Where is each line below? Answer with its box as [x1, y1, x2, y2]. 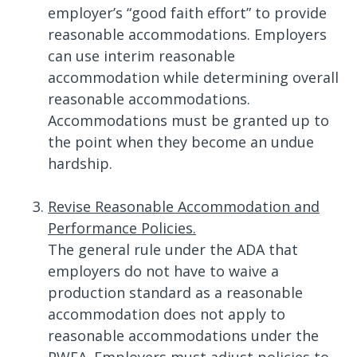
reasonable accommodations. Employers [48, 25, 327, 44]
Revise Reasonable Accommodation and [48, 197, 320, 216]
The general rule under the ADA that [48, 240, 298, 259]
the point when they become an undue [48, 132, 314, 151]
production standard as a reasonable [48, 283, 303, 302]
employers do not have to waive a [48, 261, 279, 280]
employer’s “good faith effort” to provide [48, 3, 327, 22]
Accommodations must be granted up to [48, 111, 329, 130]
